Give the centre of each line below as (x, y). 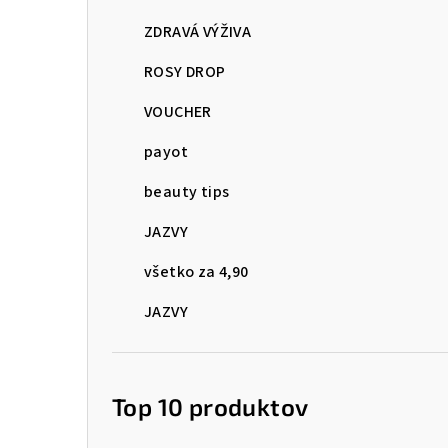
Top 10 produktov (210, 406)
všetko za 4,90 (196, 271)
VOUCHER (178, 111)
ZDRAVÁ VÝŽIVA (198, 31)
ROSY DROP (185, 71)
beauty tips (187, 191)
